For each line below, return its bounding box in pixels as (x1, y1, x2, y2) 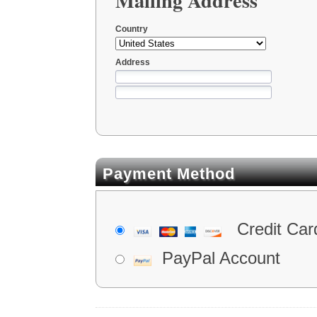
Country (115, 23, 148, 34)
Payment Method (103, 165, 235, 183)
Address (115, 57, 150, 67)
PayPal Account (161, 248, 280, 268)
